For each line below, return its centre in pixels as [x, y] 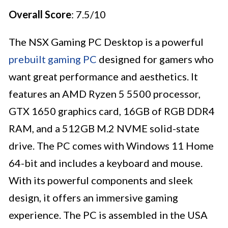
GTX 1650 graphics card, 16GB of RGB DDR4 [112, 111]
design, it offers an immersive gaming [93, 198]
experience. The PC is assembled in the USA [108, 215]
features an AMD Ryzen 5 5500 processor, [105, 94]
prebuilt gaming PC [53, 59]
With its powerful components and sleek [101, 180]
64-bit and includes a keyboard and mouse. [106, 163]
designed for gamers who [155, 59]
